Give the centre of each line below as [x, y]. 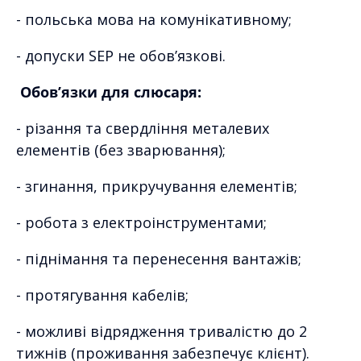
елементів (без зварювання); [121, 149]
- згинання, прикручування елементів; [157, 186]
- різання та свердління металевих [143, 128]
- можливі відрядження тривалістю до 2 [162, 331]
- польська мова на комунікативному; [154, 19]
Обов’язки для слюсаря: [109, 91]
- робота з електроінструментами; [141, 222]
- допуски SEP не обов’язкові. [121, 55]
